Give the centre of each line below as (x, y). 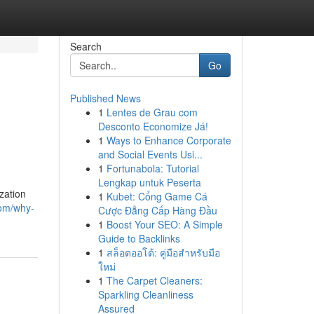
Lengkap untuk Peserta (149, 182)
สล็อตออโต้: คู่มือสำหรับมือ (163, 252)
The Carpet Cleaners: (154, 280)
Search (86, 46)
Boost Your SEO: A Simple (164, 224)
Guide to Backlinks (139, 238)
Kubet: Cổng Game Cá (157, 196)
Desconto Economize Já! (153, 126)
